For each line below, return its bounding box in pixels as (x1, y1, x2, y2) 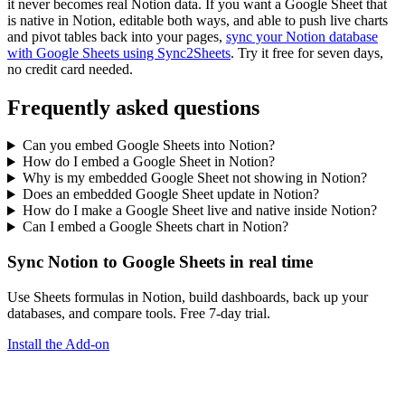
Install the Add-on (7, 335, 109, 352)
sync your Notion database (226, 28, 378, 44)
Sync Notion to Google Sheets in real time (7, 252, 313, 272)
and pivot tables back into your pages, (7, 28, 226, 44)
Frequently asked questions (7, 95, 259, 119)
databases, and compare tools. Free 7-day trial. (7, 305, 270, 321)
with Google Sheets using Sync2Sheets (7, 44, 231, 61)
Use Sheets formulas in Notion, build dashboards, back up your (7, 288, 368, 305)
